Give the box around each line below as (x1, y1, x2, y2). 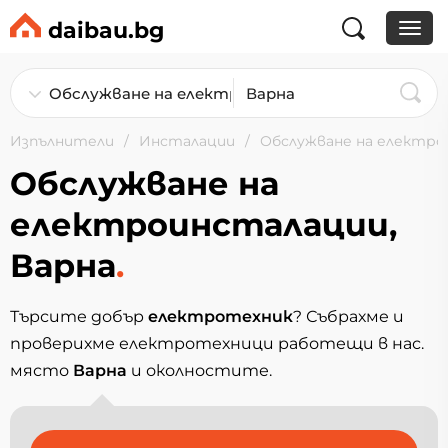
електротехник (148, 307, 293, 326)
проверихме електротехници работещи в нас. (10, 334, 424, 353)
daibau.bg (48, 16, 164, 44)
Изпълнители (10, 132, 114, 150)
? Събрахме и (293, 307, 404, 326)
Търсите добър (10, 307, 148, 326)
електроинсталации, (10, 205, 397, 244)
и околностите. (127, 361, 272, 380)
